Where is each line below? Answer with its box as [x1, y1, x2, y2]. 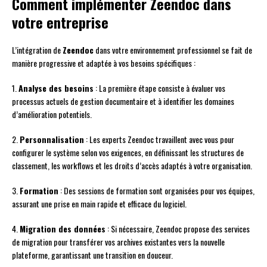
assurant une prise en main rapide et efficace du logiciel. [12, 197, 187, 210]
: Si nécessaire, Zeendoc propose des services [105, 222, 250, 235]
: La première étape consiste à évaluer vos [94, 82, 225, 95]
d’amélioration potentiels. [12, 108, 92, 121]
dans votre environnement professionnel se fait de [94, 44, 252, 57]
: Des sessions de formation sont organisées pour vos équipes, [58, 184, 254, 197]
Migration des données [20, 222, 105, 235]
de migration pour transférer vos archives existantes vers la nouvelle [12, 235, 225, 249]
